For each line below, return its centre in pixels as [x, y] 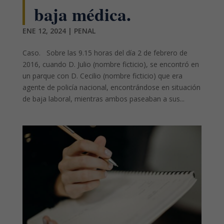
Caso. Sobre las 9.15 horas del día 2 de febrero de [105, 52]
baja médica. [82, 14]
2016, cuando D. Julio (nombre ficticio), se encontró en [110, 64]
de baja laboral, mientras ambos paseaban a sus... [103, 98]
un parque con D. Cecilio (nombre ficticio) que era [102, 75]
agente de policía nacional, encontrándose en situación [111, 87]
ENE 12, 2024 [44, 30]
